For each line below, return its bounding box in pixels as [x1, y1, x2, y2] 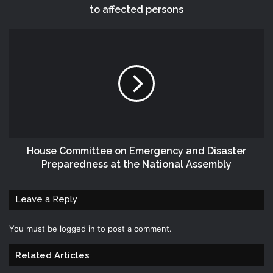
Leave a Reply [15, 193, 77, 205]
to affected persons [90, 3, 183, 15]
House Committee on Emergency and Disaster [27, 144, 246, 157]
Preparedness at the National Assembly [41, 158, 232, 170]
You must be [9, 223, 60, 233]
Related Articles [15, 249, 90, 261]
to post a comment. [95, 223, 172, 233]
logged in [60, 223, 95, 233]
